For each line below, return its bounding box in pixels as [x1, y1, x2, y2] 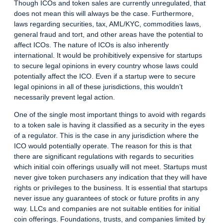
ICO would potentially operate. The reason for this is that [14, 142, 192, 150]
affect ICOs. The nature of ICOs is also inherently [14, 41, 169, 49]
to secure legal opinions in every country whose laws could [14, 62, 198, 70]
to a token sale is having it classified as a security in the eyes [14, 121, 205, 129]
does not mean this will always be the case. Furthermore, [14, 9, 194, 18]
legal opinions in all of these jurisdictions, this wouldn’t [14, 83, 183, 91]
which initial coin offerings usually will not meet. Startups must [14, 163, 207, 171]
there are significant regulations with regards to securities [14, 152, 194, 161]
